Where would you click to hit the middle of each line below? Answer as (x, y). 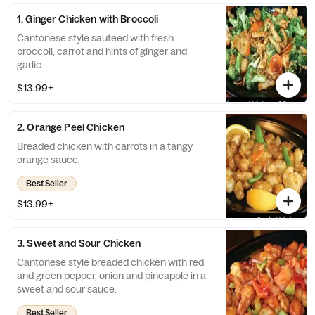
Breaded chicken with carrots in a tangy (105, 146)
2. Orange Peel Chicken (71, 127)
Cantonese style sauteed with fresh (95, 38)
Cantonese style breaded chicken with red (110, 262)
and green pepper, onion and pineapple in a (111, 276)
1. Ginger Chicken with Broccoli (88, 19)
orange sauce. (49, 160)
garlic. (30, 65)
